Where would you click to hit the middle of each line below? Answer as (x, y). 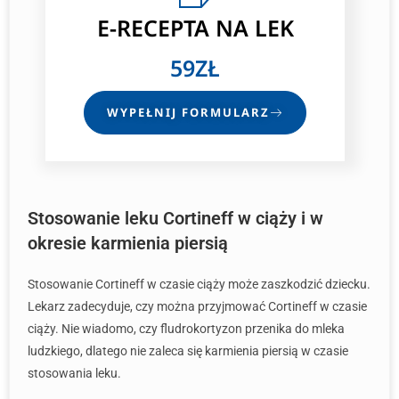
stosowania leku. (74, 373)
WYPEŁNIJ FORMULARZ (188, 112)
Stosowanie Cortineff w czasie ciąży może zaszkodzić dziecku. (199, 284)
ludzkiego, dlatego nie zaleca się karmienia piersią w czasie (188, 351)
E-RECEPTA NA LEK (195, 28)
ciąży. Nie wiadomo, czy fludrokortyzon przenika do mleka (186, 329)
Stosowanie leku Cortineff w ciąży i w (175, 218)
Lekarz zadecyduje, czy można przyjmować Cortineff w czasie (197, 306)
